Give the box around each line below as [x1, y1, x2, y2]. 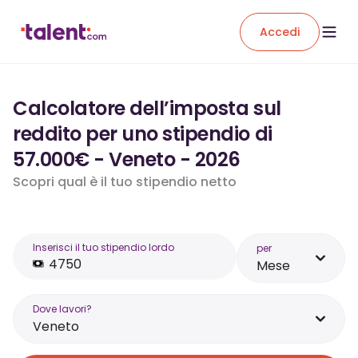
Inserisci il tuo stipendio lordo [33, 241, 174, 254]
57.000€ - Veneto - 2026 [13, 146, 241, 173]
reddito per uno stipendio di [13, 121, 272, 147]
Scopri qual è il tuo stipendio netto [13, 173, 237, 191]
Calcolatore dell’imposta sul [13, 95, 281, 121]
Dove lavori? [33, 302, 92, 316]
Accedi [260, 23, 300, 40]
